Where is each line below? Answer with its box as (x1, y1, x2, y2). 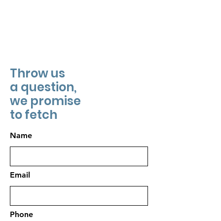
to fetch (10, 107, 57, 123)
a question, (10, 79, 76, 95)
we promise (10, 93, 81, 109)
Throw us (10, 65, 65, 81)
